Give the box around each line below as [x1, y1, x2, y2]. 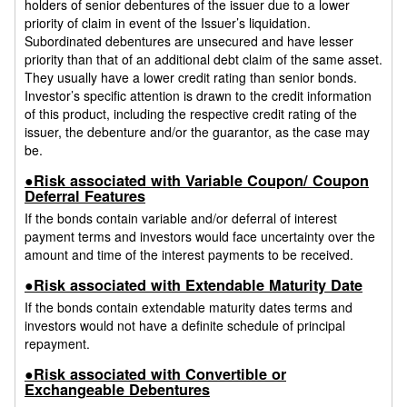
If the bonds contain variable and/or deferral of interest [25, 209, 337, 228]
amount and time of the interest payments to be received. [25, 245, 353, 264]
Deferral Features [25, 184, 145, 206]
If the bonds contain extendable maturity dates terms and [25, 298, 352, 317]
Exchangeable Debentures [25, 378, 210, 400]
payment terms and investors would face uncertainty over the [25, 227, 375, 246]
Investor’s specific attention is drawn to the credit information [25, 86, 372, 105]
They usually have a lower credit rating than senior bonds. [25, 68, 357, 87]
